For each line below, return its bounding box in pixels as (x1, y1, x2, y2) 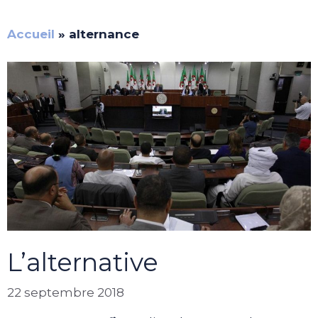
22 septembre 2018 (7, 285, 124, 300)
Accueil (7, 27, 55, 42)
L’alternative (7, 247, 158, 278)
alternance (69, 27, 139, 42)
